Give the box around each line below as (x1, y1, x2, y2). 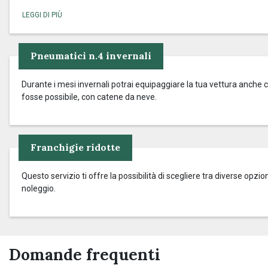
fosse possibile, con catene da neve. (22, 92, 157, 102)
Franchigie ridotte (31, 141, 120, 153)
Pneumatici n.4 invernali (31, 50, 151, 62)
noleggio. (22, 184, 56, 193)
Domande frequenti (9, 245, 160, 264)
